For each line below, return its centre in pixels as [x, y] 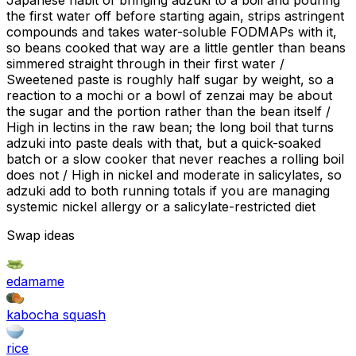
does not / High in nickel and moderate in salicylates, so [174, 175]
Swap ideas [41, 236]
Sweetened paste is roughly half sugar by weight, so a [170, 80]
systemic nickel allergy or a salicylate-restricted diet [161, 207]
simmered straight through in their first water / [145, 64]
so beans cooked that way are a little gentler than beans [176, 48]
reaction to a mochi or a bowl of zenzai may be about [169, 96]
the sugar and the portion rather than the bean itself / [168, 112]
